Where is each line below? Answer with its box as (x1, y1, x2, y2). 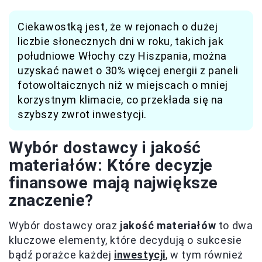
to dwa (216, 219, 253, 232)
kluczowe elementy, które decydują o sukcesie (9, 233, 242, 246)
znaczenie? (9, 190, 94, 210)
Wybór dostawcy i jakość (9, 137, 201, 157)
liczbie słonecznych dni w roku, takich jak (18, 35, 224, 47)
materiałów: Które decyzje (9, 155, 213, 175)
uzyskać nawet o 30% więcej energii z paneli (18, 64, 239, 77)
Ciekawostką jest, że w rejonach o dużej (18, 20, 218, 33)
